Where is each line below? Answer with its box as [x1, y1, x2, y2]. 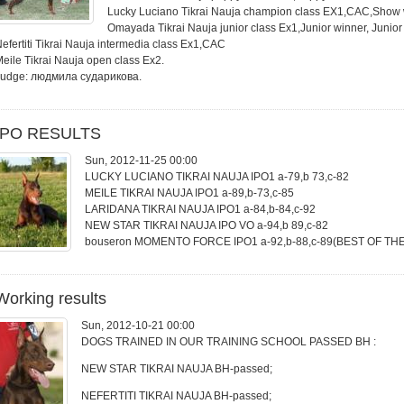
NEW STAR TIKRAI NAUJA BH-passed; [81, 363, 272, 375]
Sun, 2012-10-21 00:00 [81, 319, 195, 332]
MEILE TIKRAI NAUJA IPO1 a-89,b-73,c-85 [85, 187, 294, 199]
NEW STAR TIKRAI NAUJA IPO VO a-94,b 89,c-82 [85, 219, 328, 232]
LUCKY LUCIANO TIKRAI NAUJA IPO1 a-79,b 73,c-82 [85, 170, 349, 183]
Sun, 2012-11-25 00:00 [85, 154, 197, 167]
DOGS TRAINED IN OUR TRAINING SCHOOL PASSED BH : [81, 335, 376, 348]
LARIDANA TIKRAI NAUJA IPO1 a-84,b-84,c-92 [85, 203, 316, 216]
